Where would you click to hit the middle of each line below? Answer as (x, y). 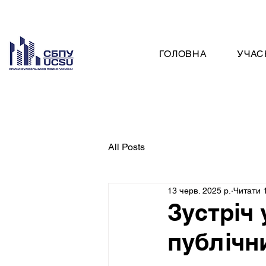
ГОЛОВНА (183, 54)
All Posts (126, 147)
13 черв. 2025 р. (199, 190)
